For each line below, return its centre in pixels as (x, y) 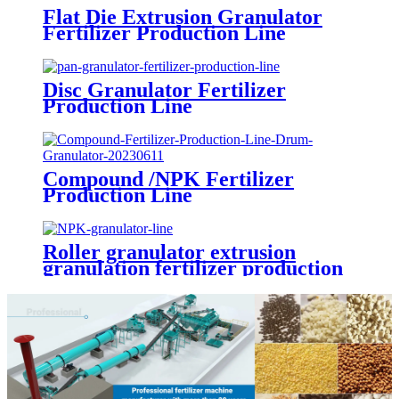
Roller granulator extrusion (169, 252)
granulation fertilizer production (193, 268)
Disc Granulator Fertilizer (164, 90)
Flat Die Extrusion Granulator (183, 16)
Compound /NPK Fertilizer (168, 179)
